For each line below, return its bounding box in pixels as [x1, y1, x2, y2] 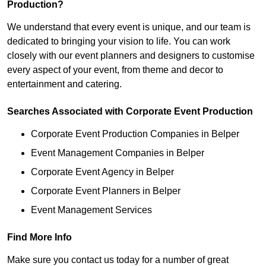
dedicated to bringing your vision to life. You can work [7, 36, 230, 47]
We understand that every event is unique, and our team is [7, 22, 251, 33]
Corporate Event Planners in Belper [31, 186, 180, 197]
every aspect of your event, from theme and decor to [7, 65, 223, 75]
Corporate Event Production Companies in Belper [31, 129, 239, 140]
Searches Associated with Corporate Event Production [7, 106, 253, 117]
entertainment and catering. [7, 79, 122, 90]
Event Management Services [31, 205, 152, 216]
